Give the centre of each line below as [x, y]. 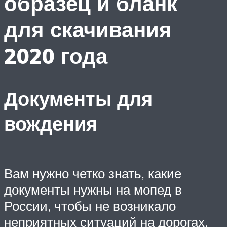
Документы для [78, 99]
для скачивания [88, 29]
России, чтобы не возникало [90, 205]
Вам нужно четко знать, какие [93, 173]
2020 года [56, 55]
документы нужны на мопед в [93, 189]
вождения [51, 124]
